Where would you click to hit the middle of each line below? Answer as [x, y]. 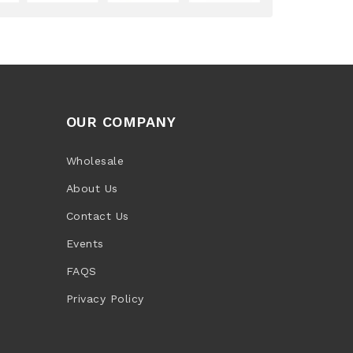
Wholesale [95, 161]
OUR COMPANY [121, 122]
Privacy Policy [105, 299]
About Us [92, 188]
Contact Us [97, 216]
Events [85, 243]
